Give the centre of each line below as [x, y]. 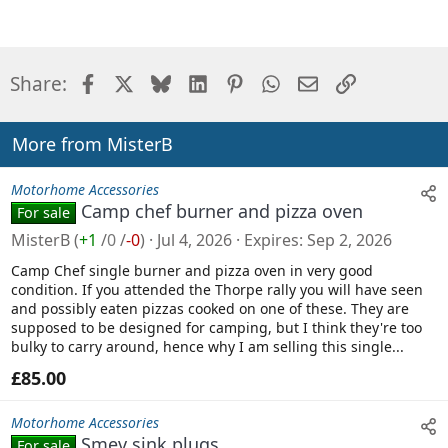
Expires [271, 240]
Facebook [140, 82]
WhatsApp [327, 82]
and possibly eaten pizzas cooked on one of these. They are [210, 309]
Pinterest [284, 82]
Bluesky [205, 82]
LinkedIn [245, 82]
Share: [38, 84]
